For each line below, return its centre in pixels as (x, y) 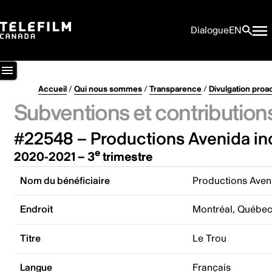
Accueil (52, 89)
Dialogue (210, 30)
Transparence (175, 89)
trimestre (126, 157)
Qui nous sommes (108, 89)
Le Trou (210, 238)
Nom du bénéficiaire (65, 181)
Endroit (37, 210)
